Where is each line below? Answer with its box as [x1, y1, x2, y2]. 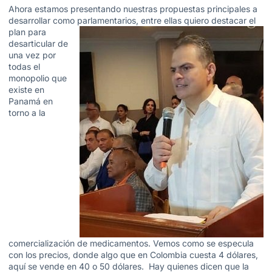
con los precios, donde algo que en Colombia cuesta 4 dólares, [8, 250, 258, 260]
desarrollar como [8, 15, 75, 26]
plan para [8, 27, 46, 38]
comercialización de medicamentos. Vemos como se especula [8, 238, 254, 249]
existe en [8, 84, 44, 95]
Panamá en [8, 96, 53, 107]
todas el [8, 61, 40, 72]
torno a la [8, 107, 46, 118]
